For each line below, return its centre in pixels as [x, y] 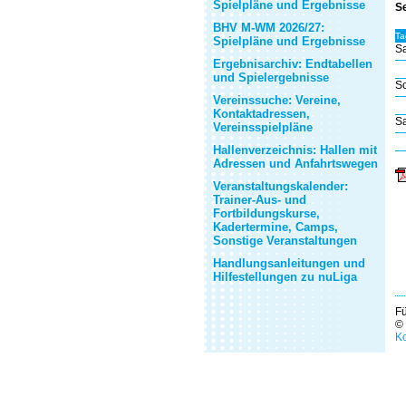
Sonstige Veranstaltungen [285, 241]
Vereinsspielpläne [263, 127]
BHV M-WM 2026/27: [269, 28]
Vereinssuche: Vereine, [277, 100]
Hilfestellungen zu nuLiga [285, 277]
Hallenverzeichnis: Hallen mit [295, 150]
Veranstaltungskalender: [280, 186]
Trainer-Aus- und [260, 200]
